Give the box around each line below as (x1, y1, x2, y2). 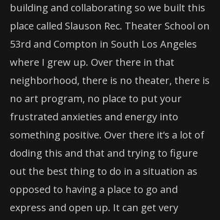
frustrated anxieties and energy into (10, 110, 178, 124)
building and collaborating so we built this (10, 1, 205, 15)
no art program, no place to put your (10, 92, 182, 106)
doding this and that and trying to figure (10, 146, 198, 160)
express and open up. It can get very (10, 201, 178, 215)
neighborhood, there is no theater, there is (10, 74, 210, 87)
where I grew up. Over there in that (10, 55, 174, 69)
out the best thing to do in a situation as (10, 165, 197, 178)
